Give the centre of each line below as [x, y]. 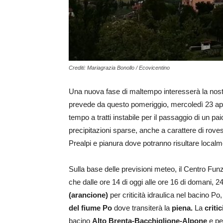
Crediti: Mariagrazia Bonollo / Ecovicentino [119, 68]
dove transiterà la [142, 208]
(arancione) [88, 195]
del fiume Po [90, 208]
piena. [182, 208]
